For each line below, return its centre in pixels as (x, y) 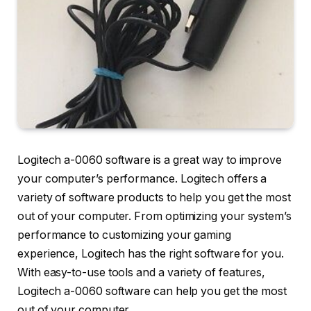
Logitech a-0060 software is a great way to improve (150, 160)
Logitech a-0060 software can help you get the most (152, 292)
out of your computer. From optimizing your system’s (154, 217)
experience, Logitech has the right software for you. (151, 254)
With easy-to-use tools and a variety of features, (142, 273)
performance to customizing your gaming (124, 235)
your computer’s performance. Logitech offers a (142, 179)
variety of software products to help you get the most (154, 198)
